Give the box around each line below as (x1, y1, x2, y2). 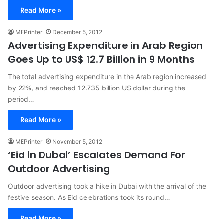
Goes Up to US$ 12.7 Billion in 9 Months (8, 52, 195, 66)
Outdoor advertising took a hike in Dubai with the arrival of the (8, 182, 206, 191)
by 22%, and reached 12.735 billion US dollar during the (8, 84, 185, 92)
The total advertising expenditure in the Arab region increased (8, 72, 206, 81)
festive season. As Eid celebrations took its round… (8, 193, 170, 202)
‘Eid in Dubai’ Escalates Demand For (8, 148, 185, 162)
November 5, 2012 (52, 138, 102, 146)
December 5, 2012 (52, 28, 102, 36)
